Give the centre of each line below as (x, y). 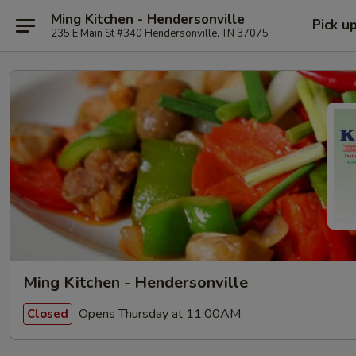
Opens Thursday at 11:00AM (158, 313)
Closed (48, 313)
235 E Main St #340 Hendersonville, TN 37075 (160, 33)
